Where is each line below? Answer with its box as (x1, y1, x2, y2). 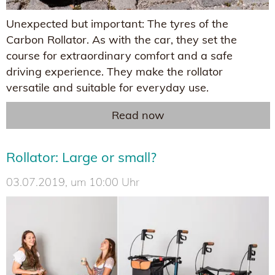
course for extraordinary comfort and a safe (6, 48, 233, 63)
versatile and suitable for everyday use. (6, 80, 209, 95)
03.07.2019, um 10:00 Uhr (6, 175, 139, 190)
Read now (112, 108, 165, 123)
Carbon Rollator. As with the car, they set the (6, 33, 237, 47)
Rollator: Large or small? (6, 149, 157, 166)
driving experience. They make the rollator (6, 64, 223, 79)
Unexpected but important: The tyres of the (6, 17, 228, 31)
